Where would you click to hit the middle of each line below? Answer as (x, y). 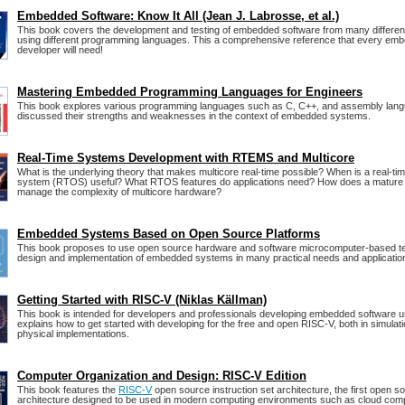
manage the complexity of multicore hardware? (119, 192)
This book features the (68, 390)
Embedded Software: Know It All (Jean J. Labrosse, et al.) (178, 16)
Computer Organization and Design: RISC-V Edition (162, 376)
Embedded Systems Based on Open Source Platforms (169, 234)
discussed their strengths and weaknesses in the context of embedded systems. (194, 116)
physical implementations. (73, 334)
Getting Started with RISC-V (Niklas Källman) (142, 300)
